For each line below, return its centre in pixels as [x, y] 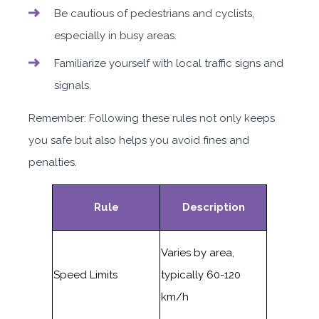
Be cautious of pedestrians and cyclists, [154, 14]
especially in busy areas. [115, 36]
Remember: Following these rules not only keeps [152, 118]
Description [213, 207]
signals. [73, 85]
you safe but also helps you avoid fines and [139, 140]
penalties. [53, 162]
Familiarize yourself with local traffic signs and [169, 63]
